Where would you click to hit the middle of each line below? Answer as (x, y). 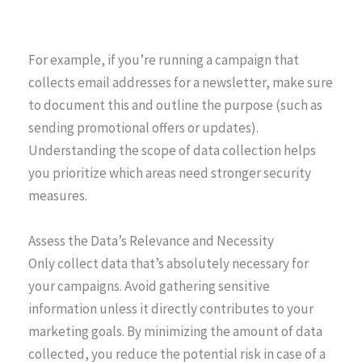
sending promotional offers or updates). (143, 128)
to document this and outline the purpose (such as (175, 105)
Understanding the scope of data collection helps (172, 151)
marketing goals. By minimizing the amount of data (175, 331)
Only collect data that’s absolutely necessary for (168, 263)
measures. (58, 196)
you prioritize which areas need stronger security (170, 173)
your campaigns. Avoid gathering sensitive (149, 286)
